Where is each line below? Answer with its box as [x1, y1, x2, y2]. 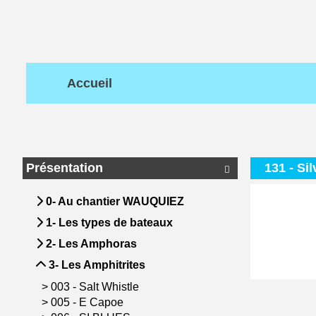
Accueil [67, 76, 112, 90]
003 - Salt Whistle [51, 281, 142, 293]
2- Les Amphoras [43, 238, 137, 250]
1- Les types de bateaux [43, 217, 173, 229]
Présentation [26, 161, 103, 175]
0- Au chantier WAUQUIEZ [43, 195, 184, 207]
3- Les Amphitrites [46, 259, 145, 271]
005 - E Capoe [51, 296, 126, 308]
